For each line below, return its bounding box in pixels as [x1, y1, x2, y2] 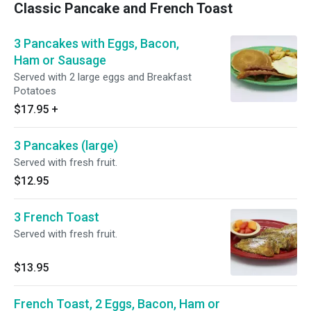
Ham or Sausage [14, 53, 106, 67]
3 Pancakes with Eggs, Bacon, [14, 36, 179, 51]
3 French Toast [14, 210, 99, 224]
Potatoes [14, 85, 56, 97]
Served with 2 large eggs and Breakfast [14, 71, 192, 83]
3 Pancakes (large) [14, 138, 118, 153]
